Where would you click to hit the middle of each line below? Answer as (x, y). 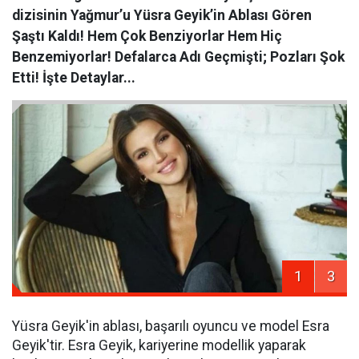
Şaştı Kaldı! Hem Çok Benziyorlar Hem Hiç (147, 36)
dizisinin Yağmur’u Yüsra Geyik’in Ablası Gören (162, 15)
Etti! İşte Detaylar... (74, 78)
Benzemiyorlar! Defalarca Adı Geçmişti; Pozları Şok (178, 57)
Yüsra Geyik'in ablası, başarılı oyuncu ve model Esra (171, 327)
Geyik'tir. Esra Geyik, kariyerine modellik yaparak (159, 346)
